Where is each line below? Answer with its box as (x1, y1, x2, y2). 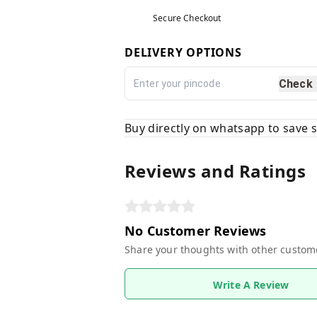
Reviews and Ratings (125, 159, 306, 183)
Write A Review (212, 278, 289, 292)
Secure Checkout (153, 12, 221, 25)
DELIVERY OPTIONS (125, 45, 242, 61)
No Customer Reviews (125, 222, 267, 240)
